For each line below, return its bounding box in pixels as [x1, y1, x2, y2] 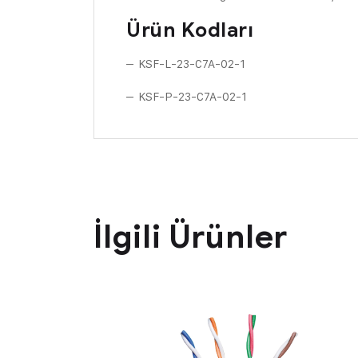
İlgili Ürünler [93, 217, 288, 257]
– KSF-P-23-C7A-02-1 [126, 89, 247, 104]
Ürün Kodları [126, 18, 253, 42]
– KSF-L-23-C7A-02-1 [126, 56, 245, 71]
